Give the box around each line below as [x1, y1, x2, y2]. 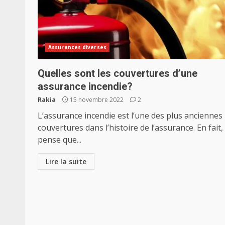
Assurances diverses [48, 44, 106, 51]
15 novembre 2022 [68, 95, 125, 104]
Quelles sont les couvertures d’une [38, 67, 197, 79]
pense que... [38, 134, 81, 145]
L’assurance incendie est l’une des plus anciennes [38, 110, 222, 121]
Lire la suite [46, 157, 86, 166]
